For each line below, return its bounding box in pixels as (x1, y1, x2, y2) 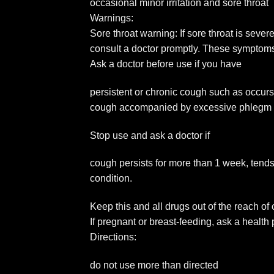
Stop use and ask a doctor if (90, 130, 210, 141)
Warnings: (90, 13, 133, 24)
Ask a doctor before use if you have (90, 59, 242, 70)
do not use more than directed (90, 260, 221, 271)
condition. (90, 173, 132, 184)
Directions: (90, 232, 136, 243)
